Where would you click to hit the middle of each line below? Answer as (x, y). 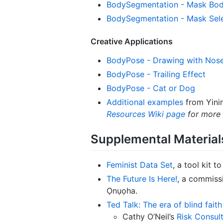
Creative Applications (132, 41)
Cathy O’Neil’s (150, 216)
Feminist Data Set (140, 165)
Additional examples (145, 102)
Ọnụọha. (122, 190)
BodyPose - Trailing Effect (156, 74)
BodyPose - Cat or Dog (151, 88)
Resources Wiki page (146, 114)
